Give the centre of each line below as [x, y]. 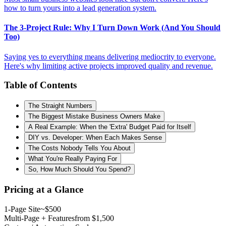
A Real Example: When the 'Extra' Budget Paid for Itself [110, 127]
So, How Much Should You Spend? [79, 169]
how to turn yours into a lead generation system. [80, 8]
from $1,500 [94, 218]
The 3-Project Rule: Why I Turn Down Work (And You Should [112, 28]
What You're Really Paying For [73, 159]
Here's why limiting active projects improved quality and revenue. [108, 66]
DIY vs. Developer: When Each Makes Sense [95, 138]
